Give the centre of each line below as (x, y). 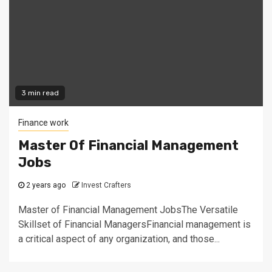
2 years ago (45, 185)
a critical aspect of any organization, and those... (119, 239)
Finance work (43, 123)
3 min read (40, 93)
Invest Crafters (106, 185)
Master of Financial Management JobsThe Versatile (128, 210)
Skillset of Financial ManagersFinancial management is (134, 224)
